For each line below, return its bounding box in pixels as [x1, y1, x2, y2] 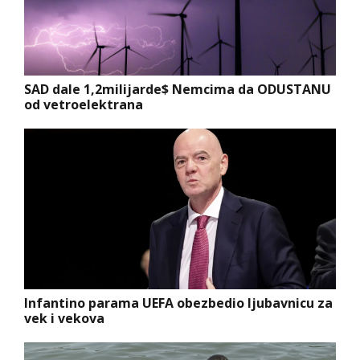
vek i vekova [24, 309, 104, 328]
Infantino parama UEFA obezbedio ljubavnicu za [24, 294, 333, 313]
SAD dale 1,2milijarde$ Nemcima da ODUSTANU [24, 80, 331, 99]
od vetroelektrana [24, 96, 143, 114]
